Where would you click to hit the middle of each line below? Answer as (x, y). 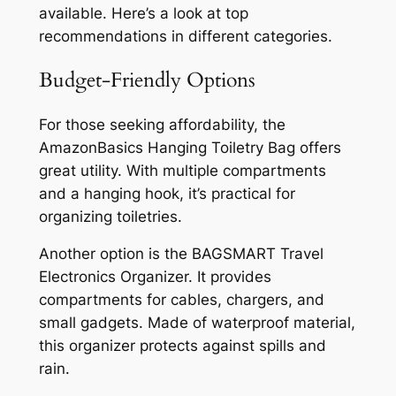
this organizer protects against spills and (182, 346)
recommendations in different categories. (185, 37)
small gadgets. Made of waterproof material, (197, 323)
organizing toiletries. (110, 216)
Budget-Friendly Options (147, 80)
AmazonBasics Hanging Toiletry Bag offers (190, 147)
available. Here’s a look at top (143, 14)
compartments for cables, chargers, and (181, 300)
